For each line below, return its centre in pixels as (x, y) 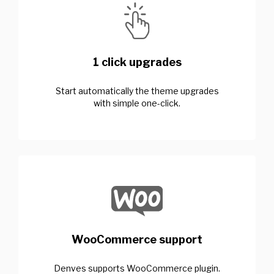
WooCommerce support (137, 239)
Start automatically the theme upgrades (137, 91)
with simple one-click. (137, 103)
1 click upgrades (137, 62)
